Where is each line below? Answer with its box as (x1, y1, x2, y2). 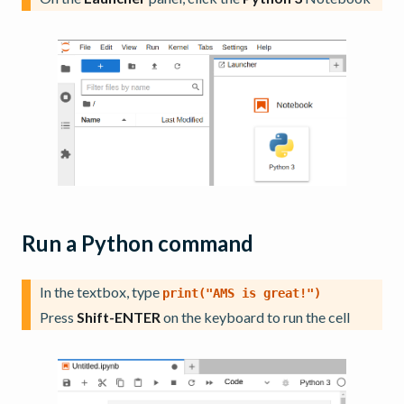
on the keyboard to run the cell (161, 308, 350, 326)
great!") (263, 286, 321, 301)
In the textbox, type (40, 283, 162, 301)
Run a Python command (22, 230, 253, 257)
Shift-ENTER (77, 308, 161, 326)
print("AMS (162, 286, 234, 301)
